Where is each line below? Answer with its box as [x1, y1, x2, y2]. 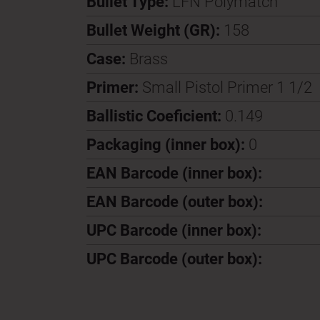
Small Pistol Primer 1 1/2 [141, 79, 312, 96]
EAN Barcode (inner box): [86, 164, 262, 182]
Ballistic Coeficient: [86, 107, 225, 125]
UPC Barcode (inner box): [86, 221, 261, 239]
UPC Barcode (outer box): [86, 250, 262, 268]
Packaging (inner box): [86, 136, 249, 154]
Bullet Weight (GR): [86, 21, 224, 39]
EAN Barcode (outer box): [86, 193, 263, 211]
